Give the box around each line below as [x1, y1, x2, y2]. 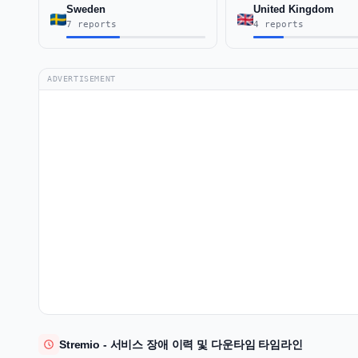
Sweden [66, 2, 105, 15]
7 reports [66, 18, 117, 30]
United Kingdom [253, 2, 334, 15]
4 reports [253, 18, 304, 30]
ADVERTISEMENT [47, 74, 116, 83]
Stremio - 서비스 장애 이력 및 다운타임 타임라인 [59, 337, 303, 351]
